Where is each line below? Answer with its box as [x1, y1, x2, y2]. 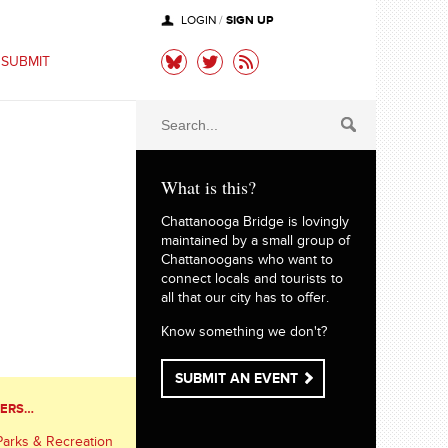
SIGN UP [226, 14, 273, 30]
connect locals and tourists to [161, 272, 343, 290]
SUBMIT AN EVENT [175, 372, 298, 390]
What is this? [161, 175, 256, 199]
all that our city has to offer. [161, 291, 329, 309]
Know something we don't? [161, 325, 327, 343]
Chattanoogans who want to [161, 253, 333, 271]
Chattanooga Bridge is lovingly [161, 215, 349, 233]
